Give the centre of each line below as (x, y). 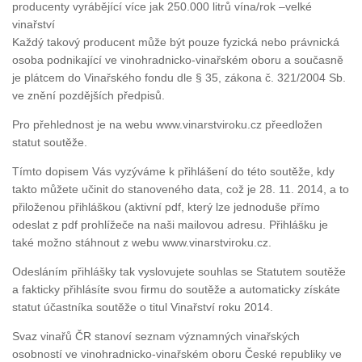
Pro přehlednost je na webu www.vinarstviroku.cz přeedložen (167, 124)
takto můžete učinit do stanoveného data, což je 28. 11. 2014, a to (181, 189)
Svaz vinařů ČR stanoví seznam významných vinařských (156, 336)
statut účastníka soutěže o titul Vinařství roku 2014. (143, 307)
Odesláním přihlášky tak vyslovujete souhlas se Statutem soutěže (179, 271)
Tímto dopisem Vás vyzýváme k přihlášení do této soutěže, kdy (173, 171)
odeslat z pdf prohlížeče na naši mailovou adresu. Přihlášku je (170, 224)
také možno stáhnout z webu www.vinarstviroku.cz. (142, 242)
